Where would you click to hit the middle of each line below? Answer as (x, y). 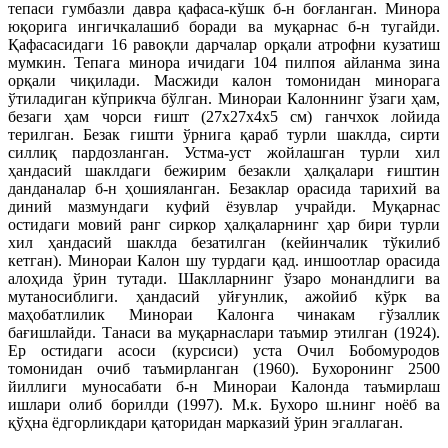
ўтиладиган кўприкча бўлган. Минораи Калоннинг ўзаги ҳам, (224, 98)
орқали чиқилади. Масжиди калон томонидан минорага (224, 80)
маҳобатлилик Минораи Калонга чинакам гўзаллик (224, 314)
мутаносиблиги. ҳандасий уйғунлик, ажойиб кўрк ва (224, 296)
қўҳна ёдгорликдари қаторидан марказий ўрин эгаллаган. (205, 422)
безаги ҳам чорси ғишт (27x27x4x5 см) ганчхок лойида (224, 116)
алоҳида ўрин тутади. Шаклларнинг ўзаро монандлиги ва (224, 278)
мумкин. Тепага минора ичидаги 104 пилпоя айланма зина (224, 62)
